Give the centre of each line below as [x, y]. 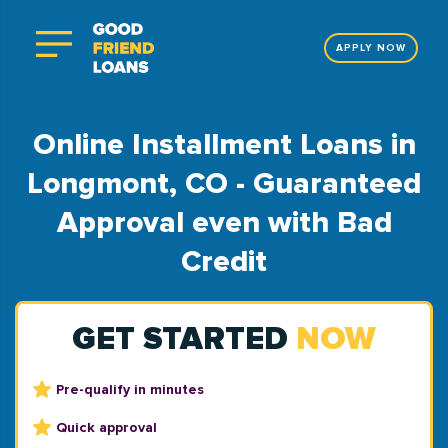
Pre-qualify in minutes [130, 389]
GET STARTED [184, 339]
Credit [224, 261]
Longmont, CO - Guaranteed [224, 183]
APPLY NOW [371, 48]
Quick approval [106, 427]
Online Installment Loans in [224, 144]
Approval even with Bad [224, 222]
